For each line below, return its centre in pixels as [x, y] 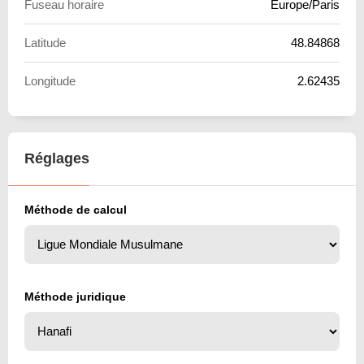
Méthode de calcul [76, 209]
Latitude [45, 42]
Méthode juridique [75, 296]
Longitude [50, 80]
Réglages [57, 158]
